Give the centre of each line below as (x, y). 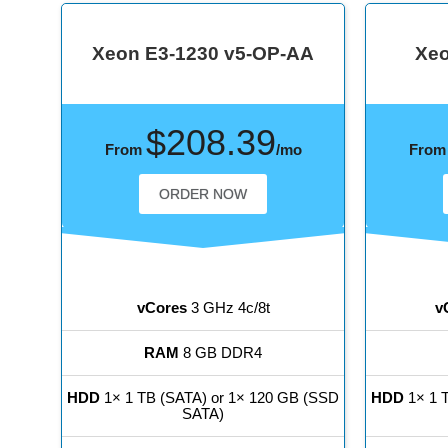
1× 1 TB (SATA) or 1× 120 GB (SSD (220, 398)
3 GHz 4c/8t (228, 308)
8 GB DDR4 (221, 353)
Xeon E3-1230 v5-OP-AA (203, 54)
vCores (161, 308)
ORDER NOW (203, 194)
